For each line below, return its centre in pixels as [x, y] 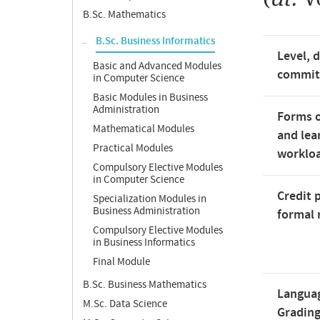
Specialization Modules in [150, 199]
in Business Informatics [144, 242]
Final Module [121, 262]
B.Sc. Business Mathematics [145, 285]
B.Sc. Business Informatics [155, 41]
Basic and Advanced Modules [157, 66]
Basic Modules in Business [150, 97]
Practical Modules [133, 148]
